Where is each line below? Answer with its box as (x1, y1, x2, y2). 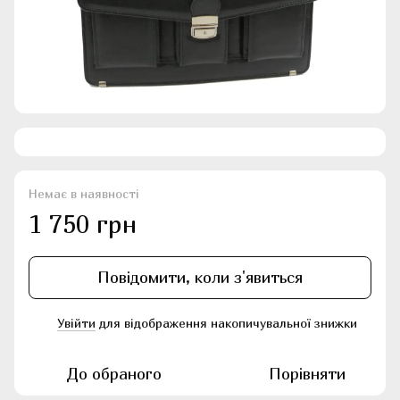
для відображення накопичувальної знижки (96, 315, 357, 331)
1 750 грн (29, 209, 137, 239)
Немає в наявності (29, 186, 139, 202)
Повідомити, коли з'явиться (97, 268, 303, 287)
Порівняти (269, 364, 346, 384)
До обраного (67, 364, 162, 384)
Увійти (57, 315, 96, 331)
